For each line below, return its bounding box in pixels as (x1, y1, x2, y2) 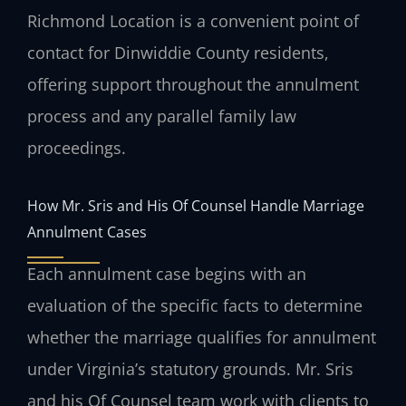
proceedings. (27, 136, 126, 159)
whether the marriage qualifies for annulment (27, 326, 376, 349)
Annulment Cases (27, 221, 147, 243)
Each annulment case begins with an (27, 263, 306, 285)
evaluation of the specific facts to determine (27, 295, 362, 317)
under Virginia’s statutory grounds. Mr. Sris (27, 358, 353, 381)
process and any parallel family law (27, 104, 296, 127)
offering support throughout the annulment (27, 72, 359, 95)
